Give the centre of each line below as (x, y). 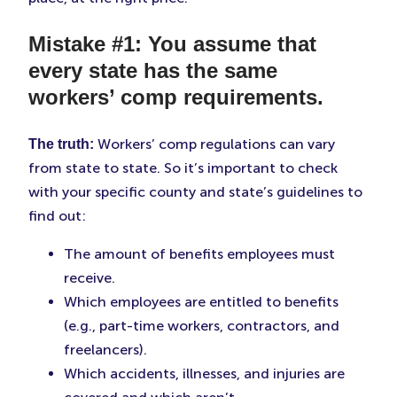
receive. (90, 278)
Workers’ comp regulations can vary (214, 144)
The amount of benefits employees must (199, 254)
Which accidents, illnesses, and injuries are (204, 374)
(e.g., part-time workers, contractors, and (202, 326)
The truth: (61, 144)
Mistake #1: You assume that (172, 44)
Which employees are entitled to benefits (201, 302)
